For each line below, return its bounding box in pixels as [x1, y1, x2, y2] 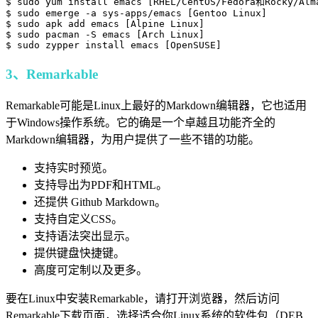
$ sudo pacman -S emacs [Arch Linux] [6, 28, 204, 40]
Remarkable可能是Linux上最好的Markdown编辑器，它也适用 [6, 99, 307, 112]
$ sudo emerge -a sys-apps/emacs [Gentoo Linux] [6, 7, 267, 18]
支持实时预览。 [34, 162, 114, 175]
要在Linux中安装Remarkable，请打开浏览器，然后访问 [6, 292, 280, 305]
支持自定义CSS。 [34, 213, 123, 226]
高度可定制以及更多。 [34, 264, 148, 277]
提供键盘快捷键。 [34, 247, 125, 260]
